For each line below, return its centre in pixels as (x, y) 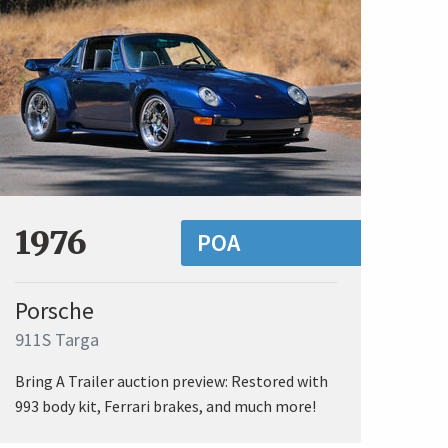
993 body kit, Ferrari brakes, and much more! (165, 406)
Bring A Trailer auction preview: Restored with (171, 381)
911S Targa (57, 340)
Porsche (54, 311)
